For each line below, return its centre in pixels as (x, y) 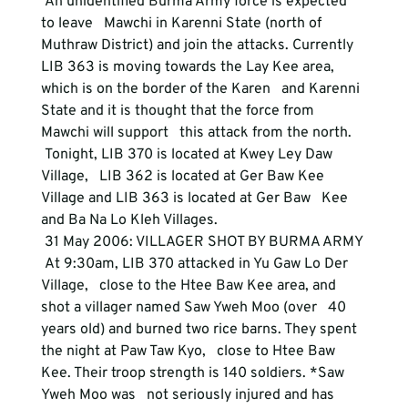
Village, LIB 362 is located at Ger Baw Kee (184, 177)
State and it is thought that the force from (179, 111)
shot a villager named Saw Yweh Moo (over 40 (195, 308)
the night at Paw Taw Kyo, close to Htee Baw (189, 352)
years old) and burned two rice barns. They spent (200, 330)
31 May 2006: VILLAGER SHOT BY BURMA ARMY (205, 242)
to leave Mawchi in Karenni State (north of (183, 24)
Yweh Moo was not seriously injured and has (189, 395)
